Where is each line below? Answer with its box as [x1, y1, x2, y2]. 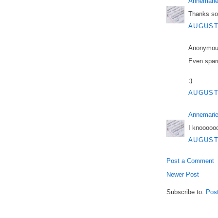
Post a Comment [166, 157, 214, 165]
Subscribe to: [166, 188, 206, 196]
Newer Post [166, 171, 199, 179]
